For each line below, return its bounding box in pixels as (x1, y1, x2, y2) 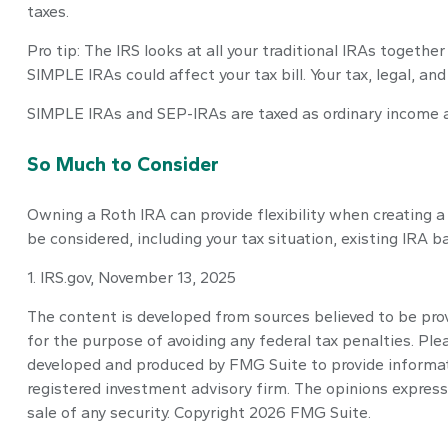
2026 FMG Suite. (248, 403, 371, 423)
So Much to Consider (26, 152, 219, 177)
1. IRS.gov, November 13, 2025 (26, 268, 236, 288)
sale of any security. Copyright (26, 403, 249, 423)
